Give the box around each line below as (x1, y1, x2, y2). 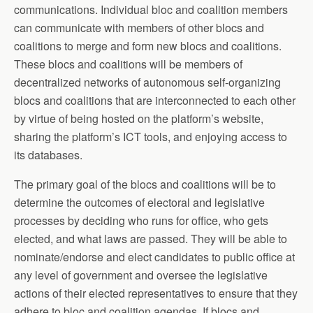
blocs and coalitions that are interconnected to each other (14, 92, 296, 108)
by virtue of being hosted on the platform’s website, (14, 110, 263, 126)
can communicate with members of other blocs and (14, 19, 264, 36)
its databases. (14, 146, 82, 163)
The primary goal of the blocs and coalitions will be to (14, 175, 276, 192)
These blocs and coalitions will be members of (14, 55, 242, 72)
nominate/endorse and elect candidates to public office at (14, 248, 295, 265)
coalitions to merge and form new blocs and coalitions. (14, 37, 282, 54)
